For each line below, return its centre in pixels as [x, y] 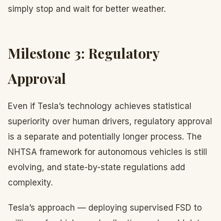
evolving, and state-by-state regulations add [96, 167]
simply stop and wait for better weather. [87, 9]
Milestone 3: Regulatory [84, 53]
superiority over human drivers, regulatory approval [110, 121]
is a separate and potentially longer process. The [105, 137]
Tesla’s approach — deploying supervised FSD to [105, 208]
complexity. [30, 183]
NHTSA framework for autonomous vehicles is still [108, 152]
